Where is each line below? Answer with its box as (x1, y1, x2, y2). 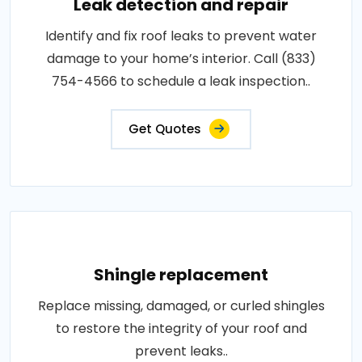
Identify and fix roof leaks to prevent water (45, 27, 317, 45)
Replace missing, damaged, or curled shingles (37, 297, 325, 315)
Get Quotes (128, 120, 201, 137)
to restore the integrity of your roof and (55, 319, 307, 338)
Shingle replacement (94, 263, 268, 286)
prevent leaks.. (134, 342, 228, 360)
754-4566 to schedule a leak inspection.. (52, 72, 310, 90)
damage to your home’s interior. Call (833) (46, 49, 316, 68)
